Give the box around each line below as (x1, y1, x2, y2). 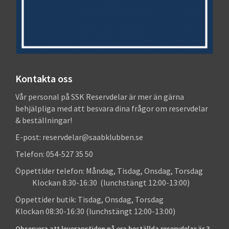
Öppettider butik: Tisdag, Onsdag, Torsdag (15, 194, 211, 205)
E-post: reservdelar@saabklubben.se (15, 132, 143, 143)
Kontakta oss (15, 72, 73, 85)
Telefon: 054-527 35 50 (15, 149, 93, 159)
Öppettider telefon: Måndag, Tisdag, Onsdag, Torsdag (15, 166, 214, 176)
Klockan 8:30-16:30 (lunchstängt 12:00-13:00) (15, 177, 190, 188)
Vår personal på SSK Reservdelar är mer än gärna (15, 91, 184, 102)
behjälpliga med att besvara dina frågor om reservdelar (15, 103, 208, 114)
